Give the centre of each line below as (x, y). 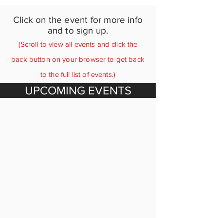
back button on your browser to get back (78, 59)
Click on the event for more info (78, 20)
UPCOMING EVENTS (78, 90)
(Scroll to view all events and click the (78, 44)
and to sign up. (78, 30)
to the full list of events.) (78, 74)
